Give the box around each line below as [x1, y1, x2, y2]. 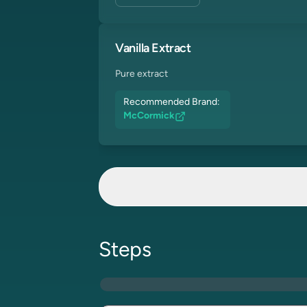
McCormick [123, 111, 175, 121]
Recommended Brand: [123, 97, 222, 108]
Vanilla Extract [115, 42, 191, 56]
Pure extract [115, 69, 168, 79]
